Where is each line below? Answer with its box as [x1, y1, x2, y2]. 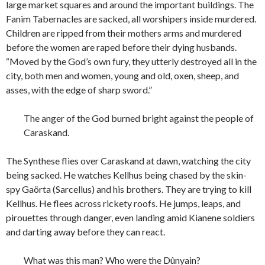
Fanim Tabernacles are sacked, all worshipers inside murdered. [6, 13, 256, 25]
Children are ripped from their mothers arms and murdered [6, 27, 241, 39]
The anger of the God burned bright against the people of [24, 112, 254, 124]
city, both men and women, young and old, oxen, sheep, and [6, 70, 239, 82]
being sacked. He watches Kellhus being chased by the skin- [6, 169, 247, 181]
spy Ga [6, 183, 34, 195]
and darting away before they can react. [6, 226, 165, 238]
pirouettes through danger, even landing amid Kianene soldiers [6, 212, 255, 224]
